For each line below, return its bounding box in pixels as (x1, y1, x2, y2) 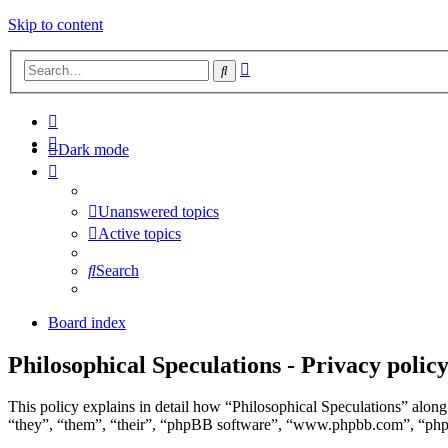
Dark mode (58, 140, 129, 158)
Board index (48, 313, 126, 331)
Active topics (98, 224, 181, 242)
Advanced (249, 56, 314, 74)
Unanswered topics (98, 202, 219, 220)
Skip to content (8, 16, 103, 33)
